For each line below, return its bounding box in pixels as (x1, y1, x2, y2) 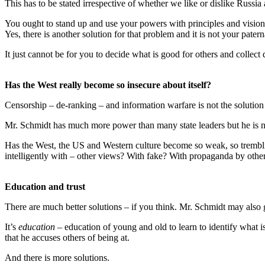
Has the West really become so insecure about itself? (5, 79, 211, 90)
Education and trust (5, 181, 85, 192)
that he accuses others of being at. (5, 232, 130, 243)
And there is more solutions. (5, 252, 109, 263)
